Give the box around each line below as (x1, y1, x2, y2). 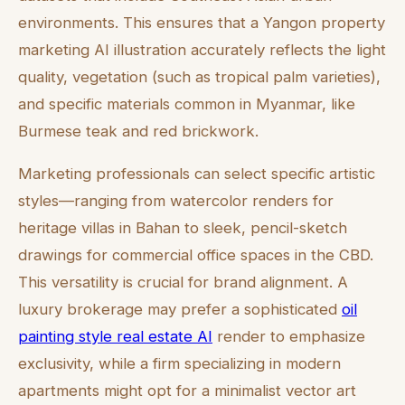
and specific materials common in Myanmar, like (18, 95, 355, 114)
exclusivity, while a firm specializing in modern (18, 353, 341, 372)
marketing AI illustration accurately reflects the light (18, 41, 386, 60)
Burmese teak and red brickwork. (18, 122, 259, 141)
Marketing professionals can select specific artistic (18, 164, 375, 183)
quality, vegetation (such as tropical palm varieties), (18, 68, 381, 87)
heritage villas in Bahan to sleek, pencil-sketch (18, 218, 347, 237)
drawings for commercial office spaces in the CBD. (18, 245, 373, 264)
